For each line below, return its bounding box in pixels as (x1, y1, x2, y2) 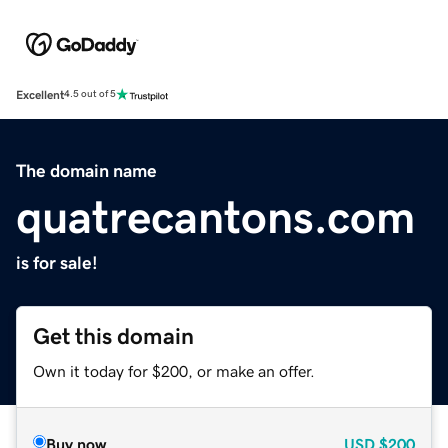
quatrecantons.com (16, 193, 415, 240)
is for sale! (16, 253, 98, 272)
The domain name (16, 161, 157, 180)
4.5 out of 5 (64, 89, 116, 100)
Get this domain (33, 324, 194, 348)
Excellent (16, 88, 64, 101)
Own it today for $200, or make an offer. (33, 362, 315, 379)
